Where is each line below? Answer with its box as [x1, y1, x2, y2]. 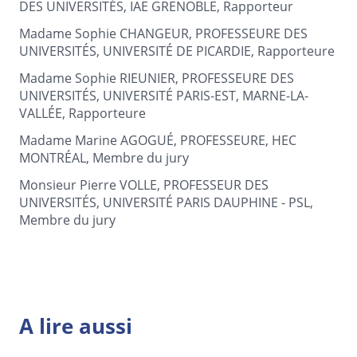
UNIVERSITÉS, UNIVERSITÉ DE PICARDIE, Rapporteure [19, 42, 335, 59]
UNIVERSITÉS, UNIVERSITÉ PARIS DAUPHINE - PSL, [19, 194, 313, 210]
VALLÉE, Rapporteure [19, 104, 146, 121]
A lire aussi [19, 312, 132, 340]
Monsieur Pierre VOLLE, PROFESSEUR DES [19, 176, 269, 193]
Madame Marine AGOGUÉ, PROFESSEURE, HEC [19, 131, 296, 148]
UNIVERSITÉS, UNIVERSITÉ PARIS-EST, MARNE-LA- [19, 87, 308, 104]
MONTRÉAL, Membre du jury [19, 149, 189, 166]
